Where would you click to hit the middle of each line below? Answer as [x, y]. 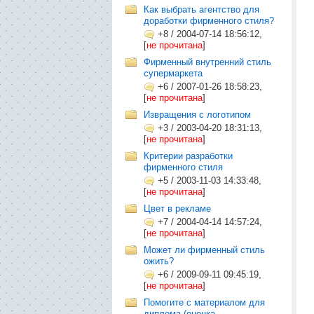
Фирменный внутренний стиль [207, 62]
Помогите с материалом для [204, 302]
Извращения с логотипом [197, 115]
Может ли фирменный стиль [204, 250]
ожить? [159, 261]
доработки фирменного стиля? [209, 21]
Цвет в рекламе [177, 209]
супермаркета [173, 73]
